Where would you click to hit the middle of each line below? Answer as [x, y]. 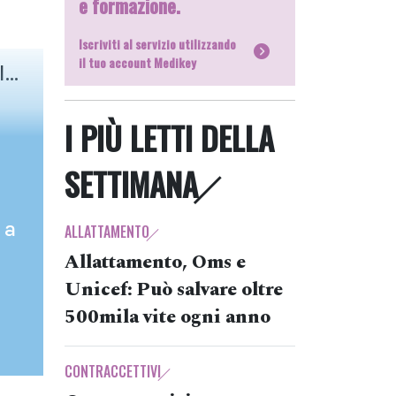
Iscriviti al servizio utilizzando [157, 44]
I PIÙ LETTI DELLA [169, 138]
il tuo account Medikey [137, 62]
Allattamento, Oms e [155, 263]
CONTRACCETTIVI [113, 371]
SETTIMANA [131, 184]
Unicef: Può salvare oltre [174, 290]
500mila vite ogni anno [168, 317]
